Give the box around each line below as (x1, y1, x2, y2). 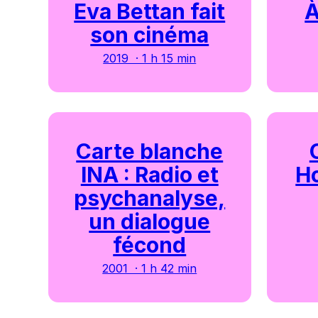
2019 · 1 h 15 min (103, 50, 197, 65)
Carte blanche (76, 138, 224, 165)
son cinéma (90, 21, 209, 48)
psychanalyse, (74, 185, 226, 212)
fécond (113, 232, 187, 258)
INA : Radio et (80, 162, 219, 188)
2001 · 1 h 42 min (102, 261, 197, 276)
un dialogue (89, 209, 211, 235)
